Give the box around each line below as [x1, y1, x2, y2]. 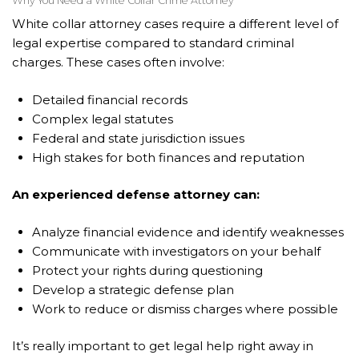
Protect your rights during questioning [32, 262, 263, 278]
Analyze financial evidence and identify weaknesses [32, 224, 344, 240]
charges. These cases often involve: [12, 54, 224, 71]
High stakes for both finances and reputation [32, 149, 305, 165]
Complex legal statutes [32, 111, 173, 127]
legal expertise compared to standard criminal [12, 35, 294, 51]
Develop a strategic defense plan [32, 281, 234, 297]
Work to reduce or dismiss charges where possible [32, 301, 338, 317]
